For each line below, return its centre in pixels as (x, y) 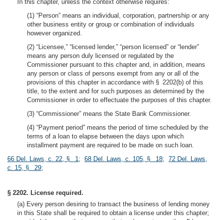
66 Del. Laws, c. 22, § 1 (43, 159)
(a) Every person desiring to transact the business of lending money (113, 204)
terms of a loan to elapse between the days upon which (105, 136)
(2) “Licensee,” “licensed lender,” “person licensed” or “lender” (113, 47)
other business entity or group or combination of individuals (111, 24)
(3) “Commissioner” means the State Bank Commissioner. (109, 114)
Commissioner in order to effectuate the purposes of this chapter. (119, 100)
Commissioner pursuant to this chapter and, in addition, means (116, 65)
